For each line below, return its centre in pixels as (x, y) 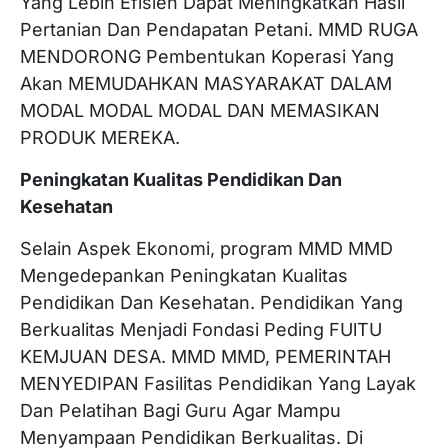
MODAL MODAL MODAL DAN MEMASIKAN (200, 110)
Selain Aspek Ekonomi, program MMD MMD (206, 248)
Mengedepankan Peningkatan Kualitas (184, 275)
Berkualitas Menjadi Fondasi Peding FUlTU (201, 329)
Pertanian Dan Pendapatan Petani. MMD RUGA (219, 29)
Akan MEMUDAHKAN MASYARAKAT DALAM (206, 83)
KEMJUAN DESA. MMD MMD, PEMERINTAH (205, 356)
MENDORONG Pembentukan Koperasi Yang (207, 56)
